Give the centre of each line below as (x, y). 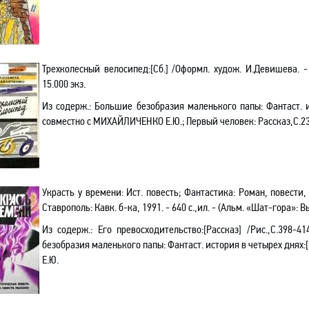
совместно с (68, 121)
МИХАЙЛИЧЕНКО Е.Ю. (138, 121)
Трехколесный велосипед (95, 69)
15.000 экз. (64, 84)
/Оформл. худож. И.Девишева (232, 69)
